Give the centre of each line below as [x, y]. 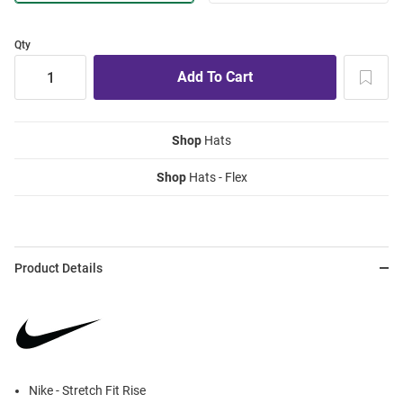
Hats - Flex [216, 178]
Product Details [58, 269]
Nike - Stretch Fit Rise [87, 391]
